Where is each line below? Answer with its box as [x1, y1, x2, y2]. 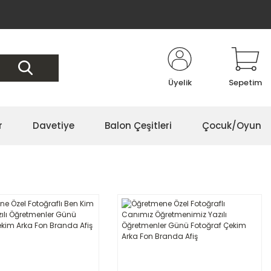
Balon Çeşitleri [105, 119, 172, 132]
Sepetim [229, 77, 262, 88]
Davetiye [33, 119, 74, 132]
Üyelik [168, 77, 192, 88]
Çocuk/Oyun [202, 119, 261, 132]
